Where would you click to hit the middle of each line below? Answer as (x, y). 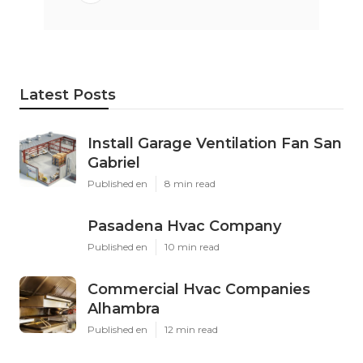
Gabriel (114, 163)
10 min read (192, 247)
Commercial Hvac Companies (199, 290)
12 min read (191, 330)
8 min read (190, 184)
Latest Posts (68, 95)
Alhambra (124, 309)
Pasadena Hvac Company (184, 226)
